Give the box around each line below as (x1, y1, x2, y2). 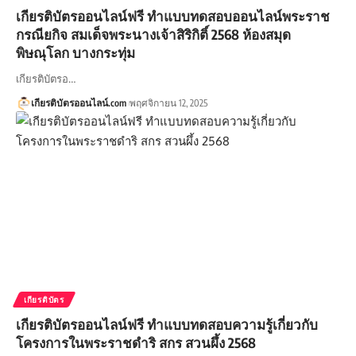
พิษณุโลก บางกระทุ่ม (16, 43, 135, 61)
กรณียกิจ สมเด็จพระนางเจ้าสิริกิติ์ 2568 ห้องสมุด (16, 25, 291, 43)
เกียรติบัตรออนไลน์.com (30, 96, 126, 109)
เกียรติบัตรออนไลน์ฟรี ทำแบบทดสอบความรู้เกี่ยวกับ (16, 315, 318, 333)
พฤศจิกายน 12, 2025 (129, 96, 207, 109)
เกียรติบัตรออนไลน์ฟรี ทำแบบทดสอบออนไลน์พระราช (16, 6, 330, 25)
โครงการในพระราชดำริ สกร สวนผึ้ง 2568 (16, 333, 256, 351)
